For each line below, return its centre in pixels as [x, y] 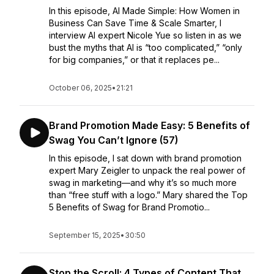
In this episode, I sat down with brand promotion [145, 158]
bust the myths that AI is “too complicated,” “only [146, 47]
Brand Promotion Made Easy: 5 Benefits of [150, 125]
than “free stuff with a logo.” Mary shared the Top [148, 195]
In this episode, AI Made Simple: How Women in [144, 11]
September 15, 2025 [85, 235]
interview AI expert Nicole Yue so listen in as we [145, 35]
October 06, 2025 [80, 88]
